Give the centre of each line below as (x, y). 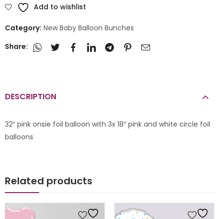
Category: (24, 28)
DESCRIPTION (31, 97)
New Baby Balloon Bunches (89, 28)
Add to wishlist (60, 7)
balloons (19, 137)
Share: (16, 47)
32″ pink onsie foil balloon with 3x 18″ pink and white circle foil (108, 124)
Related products (49, 181)
